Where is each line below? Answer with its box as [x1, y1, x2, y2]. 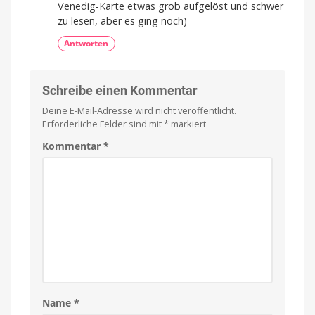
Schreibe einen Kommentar [42, 82, 198, 98]
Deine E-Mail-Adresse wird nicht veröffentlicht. [42, 103, 236, 117]
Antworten [64, 37, 109, 50]
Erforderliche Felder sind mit [42, 117, 164, 130]
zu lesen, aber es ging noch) [58, 14, 187, 28]
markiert [169, 117, 206, 130]
